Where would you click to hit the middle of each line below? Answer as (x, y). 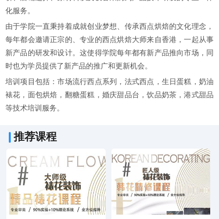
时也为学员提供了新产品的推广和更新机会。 (78, 66)
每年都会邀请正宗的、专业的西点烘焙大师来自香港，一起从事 (109, 39)
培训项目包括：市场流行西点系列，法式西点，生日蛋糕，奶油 (109, 81)
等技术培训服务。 (34, 108)
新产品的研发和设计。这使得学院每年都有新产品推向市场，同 (109, 53)
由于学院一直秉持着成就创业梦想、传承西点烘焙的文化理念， (109, 26)
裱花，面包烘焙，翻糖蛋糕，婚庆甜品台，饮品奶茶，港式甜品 (109, 95)
